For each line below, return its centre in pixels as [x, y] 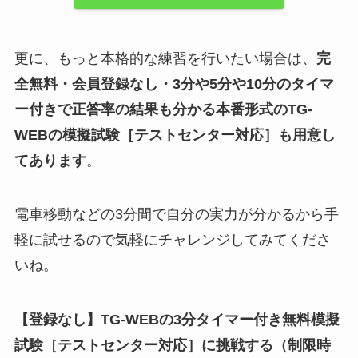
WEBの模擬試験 [67, 135]
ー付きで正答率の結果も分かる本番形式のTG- [163, 109]
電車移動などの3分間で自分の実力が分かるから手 [176, 215]
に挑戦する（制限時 [266, 346]
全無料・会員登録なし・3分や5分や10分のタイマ [174, 84]
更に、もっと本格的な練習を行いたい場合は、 [165, 58]
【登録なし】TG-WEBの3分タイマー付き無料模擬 [177, 320]
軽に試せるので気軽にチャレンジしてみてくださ [172, 240]
